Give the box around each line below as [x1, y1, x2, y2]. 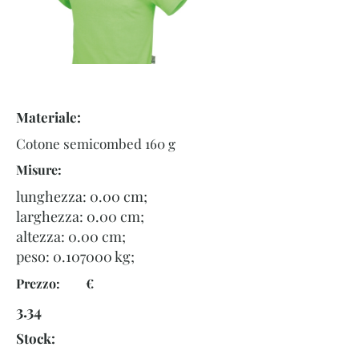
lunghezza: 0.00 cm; [16, 187, 147, 206]
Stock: [16, 329, 55, 347]
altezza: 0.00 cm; [16, 227, 126, 246]
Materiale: [16, 108, 81, 126]
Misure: [16, 161, 62, 178]
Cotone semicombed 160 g [16, 135, 175, 152]
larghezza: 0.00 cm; [16, 207, 144, 226]
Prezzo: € [16, 275, 94, 292]
